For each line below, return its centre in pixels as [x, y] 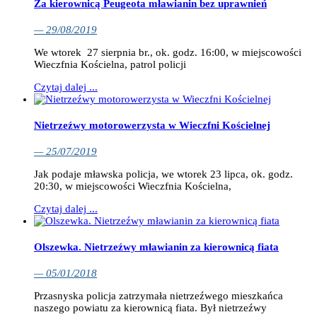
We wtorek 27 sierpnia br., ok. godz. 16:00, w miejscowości [168, 53]
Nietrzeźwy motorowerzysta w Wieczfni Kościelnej [152, 126]
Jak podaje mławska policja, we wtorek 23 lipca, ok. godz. [163, 174]
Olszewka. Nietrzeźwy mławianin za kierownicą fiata [156, 247]
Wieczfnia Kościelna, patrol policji [110, 65]
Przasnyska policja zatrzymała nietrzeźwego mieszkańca [158, 296]
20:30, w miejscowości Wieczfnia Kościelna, [133, 186]
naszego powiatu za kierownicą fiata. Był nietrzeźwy [150, 308]
